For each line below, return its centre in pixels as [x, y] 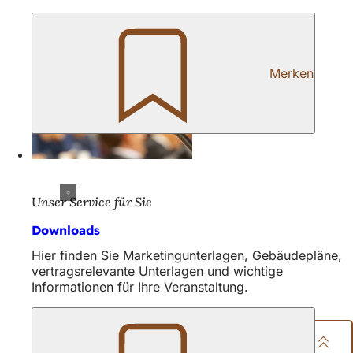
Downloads [66, 230]
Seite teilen [244, 342]
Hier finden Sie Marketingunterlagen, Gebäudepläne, [187, 255]
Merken [292, 74]
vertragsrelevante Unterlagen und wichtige [157, 271]
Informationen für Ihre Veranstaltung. [140, 286]
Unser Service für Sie [92, 201]
